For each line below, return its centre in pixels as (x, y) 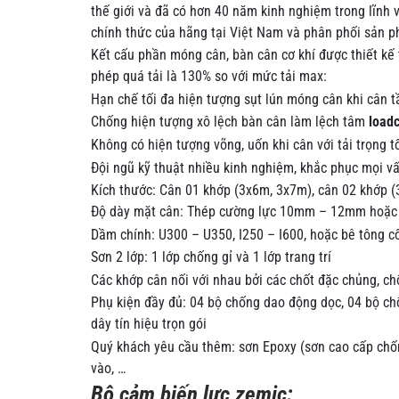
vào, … (108, 368)
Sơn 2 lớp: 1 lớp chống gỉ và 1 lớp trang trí (211, 258)
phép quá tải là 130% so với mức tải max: (209, 77)
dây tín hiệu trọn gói (149, 325)
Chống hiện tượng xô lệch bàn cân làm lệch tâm (230, 122)
